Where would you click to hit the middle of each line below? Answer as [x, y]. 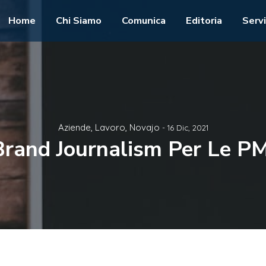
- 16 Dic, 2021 [185, 128]
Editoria [204, 20]
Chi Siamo [79, 20]
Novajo [144, 127]
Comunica [144, 20]
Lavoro [110, 127]
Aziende [74, 127]
